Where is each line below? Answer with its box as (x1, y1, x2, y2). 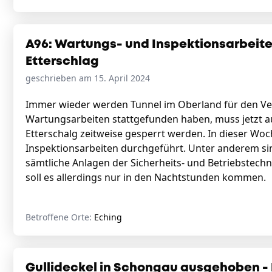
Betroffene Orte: (25, 211, 94, 223)
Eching (94, 211, 122, 223)
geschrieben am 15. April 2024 (25, 72, 150, 84)
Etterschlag (25, 56, 99, 67)
